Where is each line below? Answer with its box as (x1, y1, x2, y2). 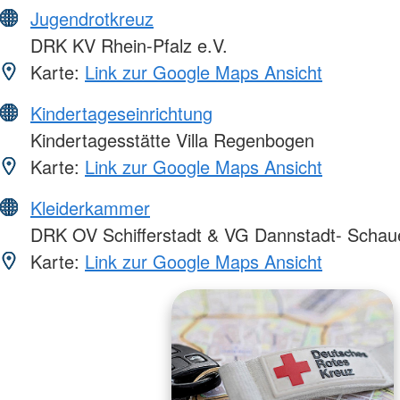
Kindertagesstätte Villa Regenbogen (25, 126, 314, 153)
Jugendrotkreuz (30, 4, 154, 31)
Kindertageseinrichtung (30, 99, 212, 126)
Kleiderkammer (30, 194, 150, 221)
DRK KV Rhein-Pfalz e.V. (25, 31, 228, 58)
